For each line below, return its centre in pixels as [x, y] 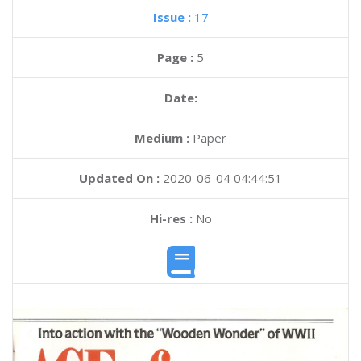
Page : [177, 57]
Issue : [173, 17]
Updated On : [119, 178]
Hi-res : [171, 218]
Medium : [162, 138]
